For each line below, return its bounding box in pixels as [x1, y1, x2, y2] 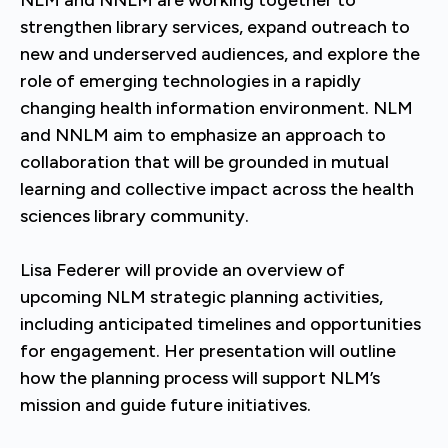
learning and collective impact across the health [20, 178, 414, 200]
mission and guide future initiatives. [20, 394, 311, 416]
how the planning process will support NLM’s [20, 367, 380, 389]
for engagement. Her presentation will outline [20, 340, 396, 362]
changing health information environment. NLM [20, 97, 413, 119]
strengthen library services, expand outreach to [20, 16, 410, 38]
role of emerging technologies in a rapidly [20, 70, 361, 92]
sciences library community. [20, 205, 249, 227]
